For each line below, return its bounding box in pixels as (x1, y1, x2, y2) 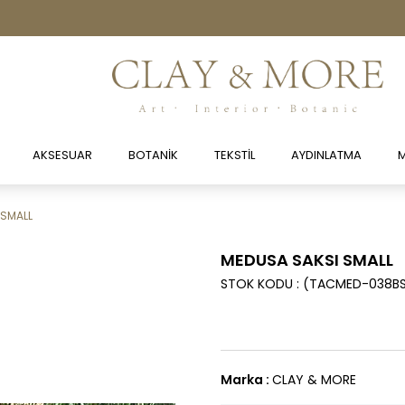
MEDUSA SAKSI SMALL (221, 248, 393, 271)
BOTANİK (127, 146, 178, 164)
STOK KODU (221, 274, 293, 293)
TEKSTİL (213, 146, 255, 164)
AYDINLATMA (290, 146, 362, 164)
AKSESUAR (32, 146, 92, 164)
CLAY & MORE (272, 370, 356, 389)
